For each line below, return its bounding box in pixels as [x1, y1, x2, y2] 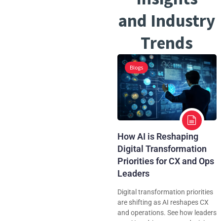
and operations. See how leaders [117, 208, 217, 217]
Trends [141, 32, 193, 54]
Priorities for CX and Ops [117, 155, 214, 166]
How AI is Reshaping [117, 131, 198, 142]
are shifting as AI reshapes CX [117, 198, 209, 206]
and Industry [118, 9, 216, 32]
